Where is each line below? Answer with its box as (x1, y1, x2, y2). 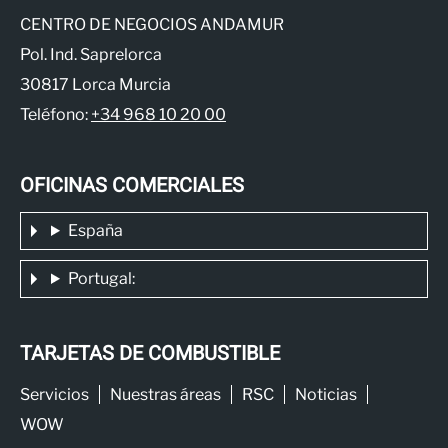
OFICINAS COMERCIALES (20, 171, 244, 200)
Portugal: (67, 269, 135, 288)
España (67, 221, 123, 240)
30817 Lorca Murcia (20, 75, 171, 94)
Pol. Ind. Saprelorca (20, 45, 162, 64)
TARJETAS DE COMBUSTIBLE (20, 339, 280, 368)
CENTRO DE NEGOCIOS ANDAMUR (20, 15, 284, 34)
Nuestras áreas (110, 385, 221, 404)
